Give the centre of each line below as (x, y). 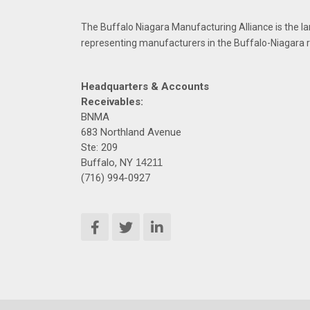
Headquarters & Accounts (145, 86)
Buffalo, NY (108, 162)
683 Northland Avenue (131, 132)
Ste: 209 (99, 147)
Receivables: (112, 101)
